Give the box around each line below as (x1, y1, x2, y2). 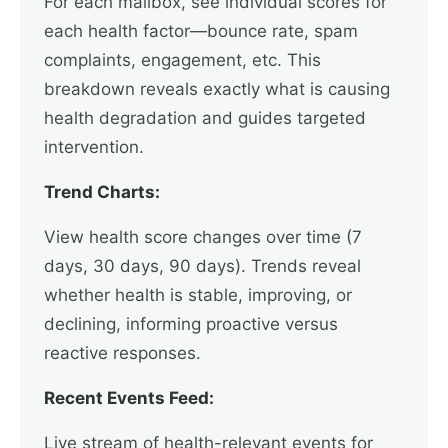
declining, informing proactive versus (44, 314, 338, 334)
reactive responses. (44, 343, 201, 363)
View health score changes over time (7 (44, 227, 362, 247)
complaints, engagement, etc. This (44, 50, 321, 70)
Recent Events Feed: (44, 388, 214, 408)
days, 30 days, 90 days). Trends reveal (44, 256, 361, 276)
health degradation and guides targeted (44, 108, 366, 128)
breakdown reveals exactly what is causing (44, 79, 390, 99)
